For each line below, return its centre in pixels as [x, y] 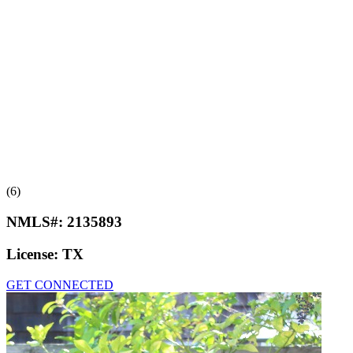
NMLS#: [37, 222]
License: [34, 254]
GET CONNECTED [60, 284]
